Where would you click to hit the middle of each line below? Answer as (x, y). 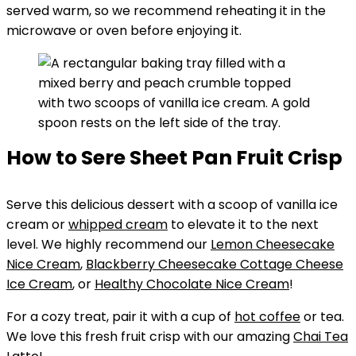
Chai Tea (321, 337)
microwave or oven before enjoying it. (124, 31)
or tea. (322, 317)
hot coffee (267, 317)
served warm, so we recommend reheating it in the (166, 11)
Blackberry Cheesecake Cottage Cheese (215, 264)
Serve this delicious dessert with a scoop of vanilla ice (172, 205)
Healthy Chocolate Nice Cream (192, 284)
